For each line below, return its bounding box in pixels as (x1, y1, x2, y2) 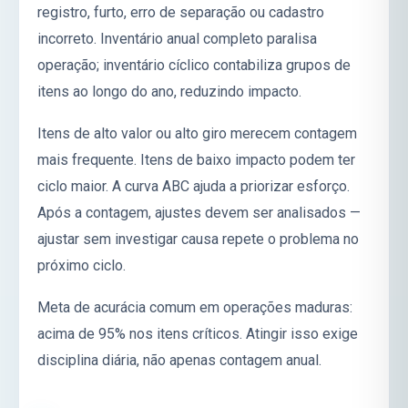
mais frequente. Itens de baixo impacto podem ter (37, 151, 355, 169)
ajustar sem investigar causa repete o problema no (37, 230, 359, 249)
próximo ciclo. (37, 257, 126, 275)
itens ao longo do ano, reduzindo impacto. (37, 83, 301, 101)
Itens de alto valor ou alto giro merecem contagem (37, 125, 357, 143)
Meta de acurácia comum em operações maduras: (37, 298, 352, 316)
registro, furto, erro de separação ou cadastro (37, 4, 324, 22)
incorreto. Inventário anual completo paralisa (37, 30, 317, 48)
